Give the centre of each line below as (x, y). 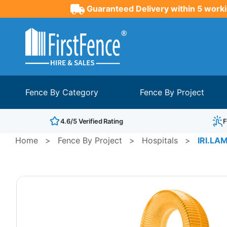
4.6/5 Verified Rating (91, 121)
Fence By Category (62, 92)
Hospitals (160, 140)
